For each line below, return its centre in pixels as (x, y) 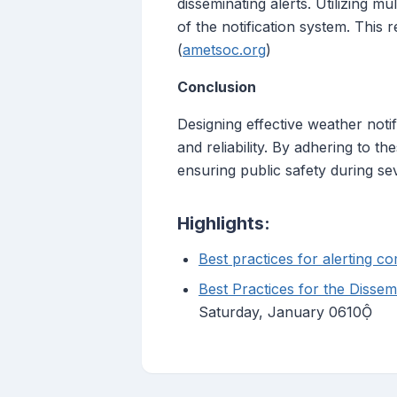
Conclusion (217, 87)
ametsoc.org (224, 50)
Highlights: (224, 224)
